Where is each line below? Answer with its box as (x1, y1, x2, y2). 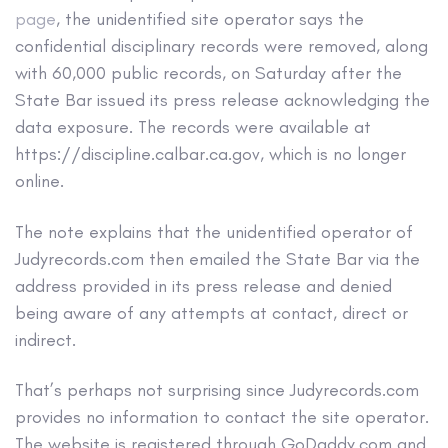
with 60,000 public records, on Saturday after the (15, 62, 402, 85)
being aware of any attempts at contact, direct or (15, 301, 408, 324)
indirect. (15, 328, 76, 351)
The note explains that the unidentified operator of (15, 220, 413, 243)
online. (15, 170, 64, 193)
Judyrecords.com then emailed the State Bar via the (15, 247, 420, 270)
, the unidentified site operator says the (56, 8, 364, 31)
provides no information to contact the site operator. (15, 406, 429, 429)
